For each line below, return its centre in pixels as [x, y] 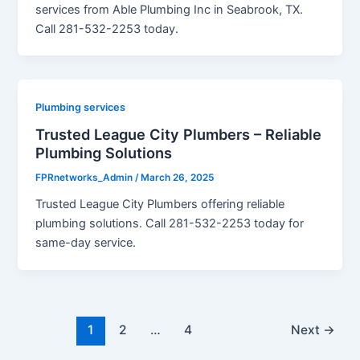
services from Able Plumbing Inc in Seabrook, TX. [170, 9]
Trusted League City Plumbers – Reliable [179, 135]
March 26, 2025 [178, 178]
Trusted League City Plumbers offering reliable [160, 204]
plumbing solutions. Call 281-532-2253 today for [170, 223]
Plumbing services [81, 107]
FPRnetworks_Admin [86, 178]
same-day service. [86, 242]
